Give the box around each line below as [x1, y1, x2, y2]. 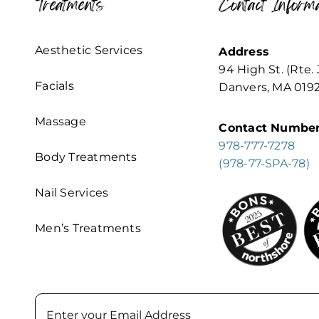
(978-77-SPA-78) [219, 157, 310, 171]
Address [219, 45, 270, 59]
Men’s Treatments [35, 221, 141, 236]
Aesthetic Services [35, 43, 143, 58]
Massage [35, 115, 86, 129]
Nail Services [35, 186, 109, 200]
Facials [35, 79, 74, 93]
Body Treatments [35, 150, 137, 164]
